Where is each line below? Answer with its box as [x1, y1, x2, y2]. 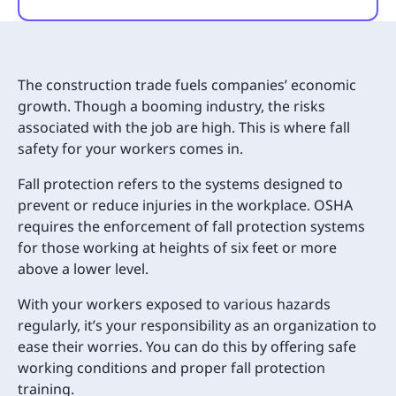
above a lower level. [18, 258, 148, 278]
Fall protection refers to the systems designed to [18, 173, 343, 194]
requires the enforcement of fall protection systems [18, 216, 365, 236]
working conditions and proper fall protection [18, 357, 325, 377]
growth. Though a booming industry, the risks [18, 95, 325, 116]
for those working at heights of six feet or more [18, 237, 337, 257]
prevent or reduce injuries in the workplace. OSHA [18, 194, 353, 215]
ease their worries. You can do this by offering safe [18, 336, 356, 356]
